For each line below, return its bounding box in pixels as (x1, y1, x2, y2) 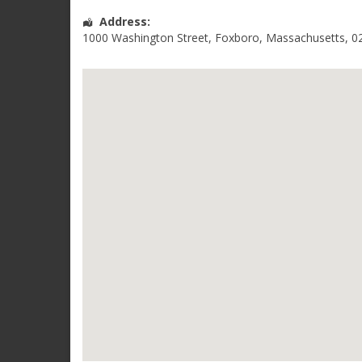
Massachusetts (266, 29, 345, 45)
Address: (99, 13, 150, 29)
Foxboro (215, 29, 259, 45)
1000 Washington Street (82, 29, 208, 45)
